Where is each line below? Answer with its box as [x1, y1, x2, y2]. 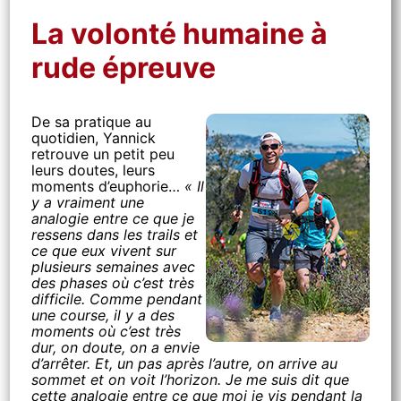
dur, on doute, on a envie [31, 338, 200, 356]
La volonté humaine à [31, 16, 328, 51]
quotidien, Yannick [31, 129, 157, 147]
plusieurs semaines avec [31, 258, 196, 276]
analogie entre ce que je [31, 209, 195, 227]
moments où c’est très [31, 322, 182, 340]
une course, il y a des [31, 306, 175, 324]
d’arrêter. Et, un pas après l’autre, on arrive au [31, 354, 338, 372]
